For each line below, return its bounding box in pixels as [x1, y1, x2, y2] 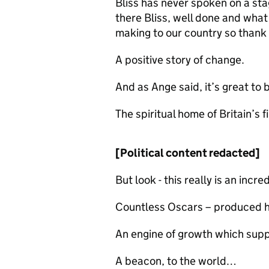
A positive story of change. [115, 53, 244, 67]
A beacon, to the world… [115, 254, 237, 268]
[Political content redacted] [115, 146, 260, 160]
